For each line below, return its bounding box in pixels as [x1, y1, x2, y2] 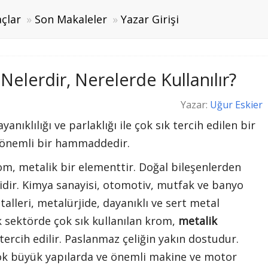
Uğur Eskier [209, 98, 263, 111]
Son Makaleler [34, 12, 107, 26]
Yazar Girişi [120, 12, 179, 26]
